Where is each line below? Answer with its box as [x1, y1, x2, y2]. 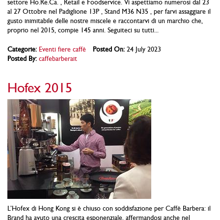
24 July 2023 [125, 45, 161, 53]
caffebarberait [39, 54, 77, 62]
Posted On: [93, 45, 125, 53]
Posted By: [7, 54, 37, 62]
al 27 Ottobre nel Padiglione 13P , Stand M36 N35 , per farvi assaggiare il [7, 7, 211, 15]
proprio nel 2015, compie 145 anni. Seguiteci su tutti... [7, 26, 159, 34]
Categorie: [7, 45, 37, 53]
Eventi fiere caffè [39, 45, 86, 53]
